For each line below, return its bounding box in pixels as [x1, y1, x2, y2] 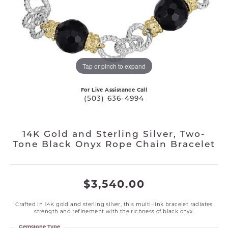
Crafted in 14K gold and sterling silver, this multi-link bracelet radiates [15, 201, 213, 207]
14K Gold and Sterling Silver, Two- [22, 130, 206, 139]
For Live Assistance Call [80, 87, 148, 93]
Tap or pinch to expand [82, 61, 146, 70]
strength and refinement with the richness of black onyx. [34, 208, 194, 214]
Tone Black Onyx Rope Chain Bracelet [13, 140, 215, 149]
